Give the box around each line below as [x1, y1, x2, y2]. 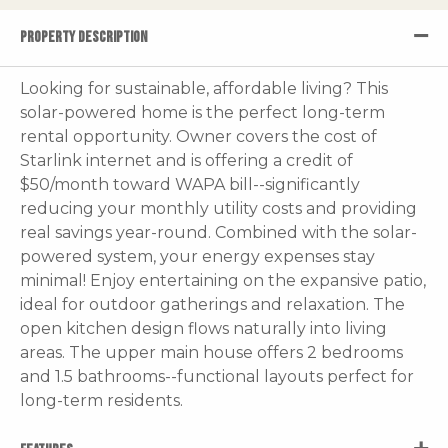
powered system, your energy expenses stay [20, 246, 375, 266]
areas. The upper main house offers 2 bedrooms [20, 342, 403, 362]
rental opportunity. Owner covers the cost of [20, 126, 377, 146]
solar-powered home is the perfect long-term [20, 102, 385, 122]
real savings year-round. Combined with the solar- [20, 222, 417, 242]
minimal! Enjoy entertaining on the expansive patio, [20, 270, 426, 290]
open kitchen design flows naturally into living [20, 318, 387, 338]
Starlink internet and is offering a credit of [20, 150, 353, 170]
